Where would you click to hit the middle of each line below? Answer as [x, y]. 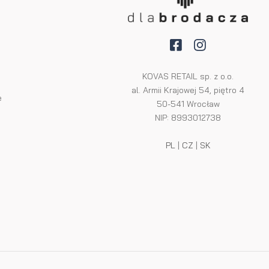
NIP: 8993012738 [188, 118]
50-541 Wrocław [188, 104]
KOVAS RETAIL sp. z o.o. [188, 77]
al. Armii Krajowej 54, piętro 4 [188, 90]
